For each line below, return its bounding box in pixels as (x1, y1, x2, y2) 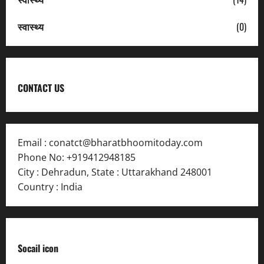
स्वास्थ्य (18, 19, 46, 34)
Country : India (18, 180, 82, 193)
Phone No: (18, 150, 67, 164)
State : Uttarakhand (91, 165, 178, 179)
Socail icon (18, 240, 58, 255)
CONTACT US (18, 80, 64, 95)
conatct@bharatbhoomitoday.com (49, 136, 203, 149)
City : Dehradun (18, 165, 87, 179)
